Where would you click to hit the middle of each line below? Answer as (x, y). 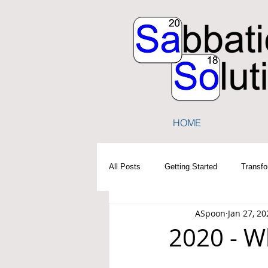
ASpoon (210, 213)
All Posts (125, 167)
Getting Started (191, 167)
